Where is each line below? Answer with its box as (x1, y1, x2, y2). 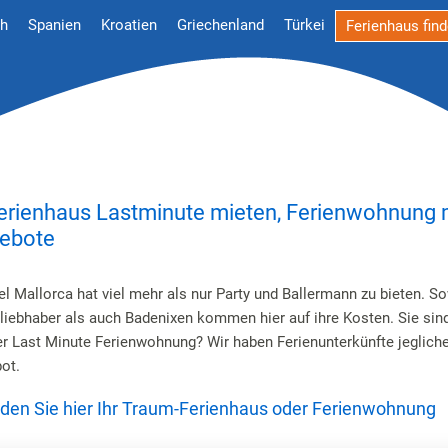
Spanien (28, 16, 81, 34)
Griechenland (177, 16, 264, 34)
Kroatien (101, 16, 157, 34)
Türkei (284, 16, 325, 34)
